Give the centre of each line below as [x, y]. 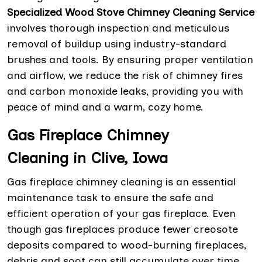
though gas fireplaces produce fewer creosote [123, 230]
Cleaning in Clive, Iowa [87, 158]
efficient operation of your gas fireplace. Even [121, 214]
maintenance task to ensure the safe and [110, 198]
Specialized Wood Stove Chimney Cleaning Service [131, 13]
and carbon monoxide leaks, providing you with [125, 92]
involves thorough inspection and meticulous [118, 28]
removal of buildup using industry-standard [117, 44]
